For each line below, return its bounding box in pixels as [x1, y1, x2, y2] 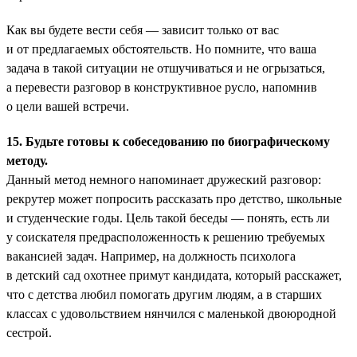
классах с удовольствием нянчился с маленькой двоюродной [6, 306, 336, 320]
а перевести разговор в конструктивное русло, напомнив [6, 80, 317, 94]
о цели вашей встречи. [6, 99, 129, 113]
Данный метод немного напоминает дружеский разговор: [6, 172, 321, 186]
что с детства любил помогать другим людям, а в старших [6, 287, 322, 301]
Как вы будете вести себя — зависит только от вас [6, 22, 279, 37]
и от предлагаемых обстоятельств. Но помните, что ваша [6, 41, 316, 56]
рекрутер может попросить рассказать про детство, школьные [6, 191, 342, 206]
